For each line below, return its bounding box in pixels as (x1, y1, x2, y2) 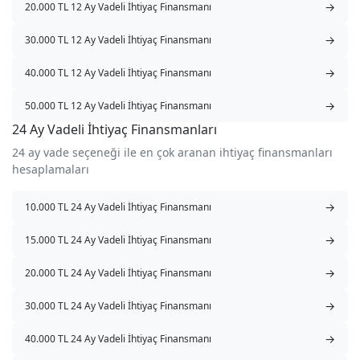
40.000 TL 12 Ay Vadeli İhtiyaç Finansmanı (25, 65, 211, 80)
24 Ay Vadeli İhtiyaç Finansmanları (12, 121, 217, 139)
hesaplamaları (12, 162, 89, 178)
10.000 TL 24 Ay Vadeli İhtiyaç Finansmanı (25, 199, 211, 214)
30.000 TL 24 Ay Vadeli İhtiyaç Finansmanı (25, 298, 211, 313)
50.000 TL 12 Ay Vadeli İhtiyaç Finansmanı (25, 98, 211, 112)
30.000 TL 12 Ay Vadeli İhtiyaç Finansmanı (25, 32, 211, 47)
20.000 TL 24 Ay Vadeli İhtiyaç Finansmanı (25, 265, 211, 280)
